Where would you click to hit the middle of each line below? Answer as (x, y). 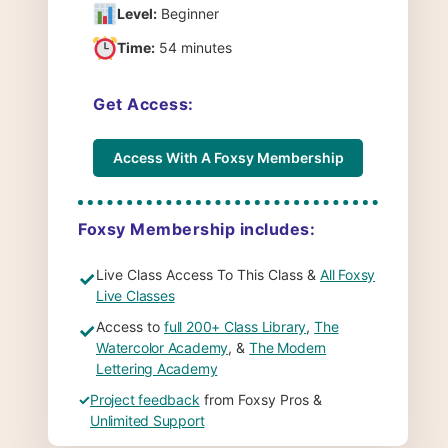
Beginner (188, 13)
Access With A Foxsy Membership (228, 157)
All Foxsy (348, 274)
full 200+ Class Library (235, 326)
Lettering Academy (157, 368)
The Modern (288, 347)
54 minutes (193, 47)
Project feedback (145, 399)
